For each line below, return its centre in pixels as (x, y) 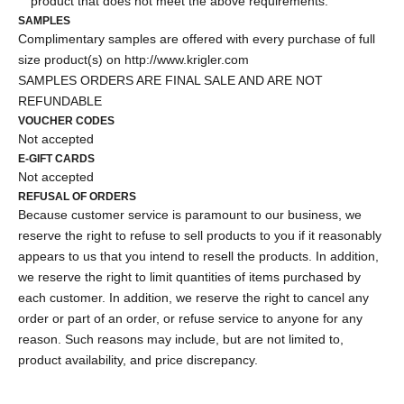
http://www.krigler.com (187, 59)
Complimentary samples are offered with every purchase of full (197, 38)
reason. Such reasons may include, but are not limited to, (181, 339)
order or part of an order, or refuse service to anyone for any (190, 318)
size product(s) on (71, 59)
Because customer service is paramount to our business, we (190, 214)
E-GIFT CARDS (56, 158)
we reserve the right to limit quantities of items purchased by (189, 276)
